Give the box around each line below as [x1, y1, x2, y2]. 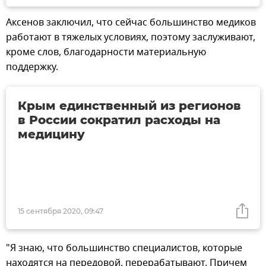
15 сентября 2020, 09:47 [18, 207, 103, 216]
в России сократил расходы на [18, 112, 220, 127]
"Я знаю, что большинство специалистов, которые [6, 241, 242, 256]
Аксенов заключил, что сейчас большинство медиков [6, 15, 256, 30]
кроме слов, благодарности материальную [6, 45, 206, 59]
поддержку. [6, 59, 58, 74]
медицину [18, 126, 85, 141]
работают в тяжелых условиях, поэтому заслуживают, [6, 30, 255, 45]
